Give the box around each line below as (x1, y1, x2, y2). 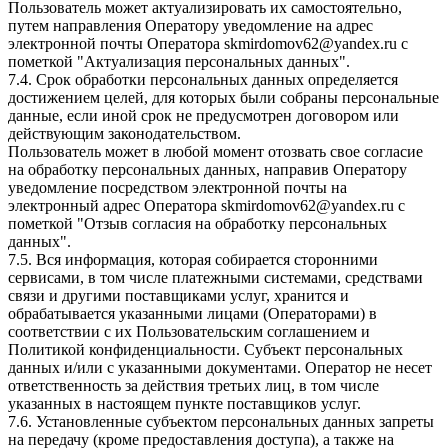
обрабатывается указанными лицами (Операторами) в (8, 304, 377, 322)
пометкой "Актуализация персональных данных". (8, 52, 350, 70)
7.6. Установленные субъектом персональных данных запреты (8, 412, 434, 430)
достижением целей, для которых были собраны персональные (8, 88, 439, 106)
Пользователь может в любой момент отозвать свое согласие (8, 142, 423, 160)
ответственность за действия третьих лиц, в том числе (8, 376, 379, 394)
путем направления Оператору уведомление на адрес (8, 16, 373, 34)
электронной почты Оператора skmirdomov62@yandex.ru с (8, 34, 408, 52)
